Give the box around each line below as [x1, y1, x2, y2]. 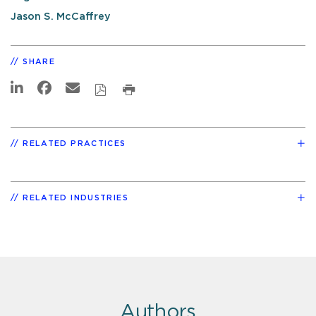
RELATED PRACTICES [23, 139, 126, 147]
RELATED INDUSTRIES [23, 193, 128, 202]
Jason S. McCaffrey [11, 11, 111, 23]
